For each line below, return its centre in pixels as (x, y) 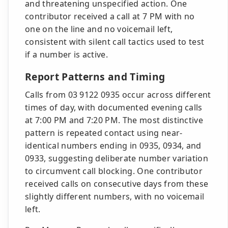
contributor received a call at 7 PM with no (110, 16)
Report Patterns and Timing (95, 77)
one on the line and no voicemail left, (99, 29)
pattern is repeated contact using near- (104, 133)
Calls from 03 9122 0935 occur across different (118, 95)
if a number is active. (67, 54)
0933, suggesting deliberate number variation (117, 158)
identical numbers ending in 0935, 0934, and (113, 146)
